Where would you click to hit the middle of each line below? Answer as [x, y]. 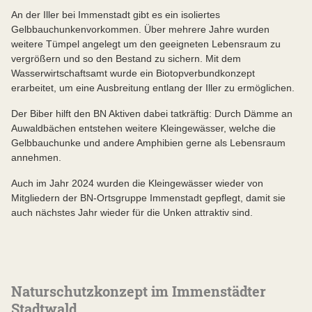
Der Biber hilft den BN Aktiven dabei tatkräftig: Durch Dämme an [152, 113]
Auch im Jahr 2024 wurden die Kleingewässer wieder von [137, 183]
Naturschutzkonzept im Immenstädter [139, 291]
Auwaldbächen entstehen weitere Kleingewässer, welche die [143, 128]
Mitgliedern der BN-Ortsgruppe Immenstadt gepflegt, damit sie [148, 197]
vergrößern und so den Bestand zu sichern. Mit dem [126, 58]
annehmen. [36, 157]
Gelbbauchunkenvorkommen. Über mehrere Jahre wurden [140, 29]
